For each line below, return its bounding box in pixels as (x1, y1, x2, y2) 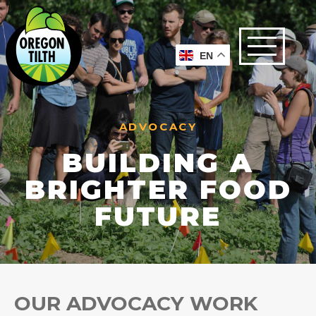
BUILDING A (62, 146, 254, 180)
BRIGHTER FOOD (24, 173, 292, 207)
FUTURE (95, 200, 221, 233)
